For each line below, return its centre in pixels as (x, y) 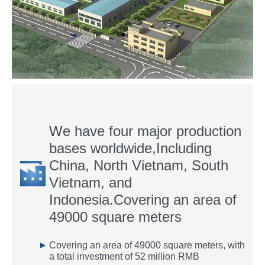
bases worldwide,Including (130, 148)
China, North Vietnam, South (139, 165)
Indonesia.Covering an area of (143, 200)
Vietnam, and (91, 182)
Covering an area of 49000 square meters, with (147, 245)
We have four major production (145, 131)
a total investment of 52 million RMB (124, 256)
